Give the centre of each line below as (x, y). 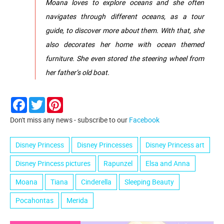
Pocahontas (34, 200)
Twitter (56, 100)
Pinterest (77, 100)
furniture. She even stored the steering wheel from (125, 58)
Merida (77, 200)
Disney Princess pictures (53, 163)
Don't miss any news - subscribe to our (69, 119)
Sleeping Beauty (149, 181)
